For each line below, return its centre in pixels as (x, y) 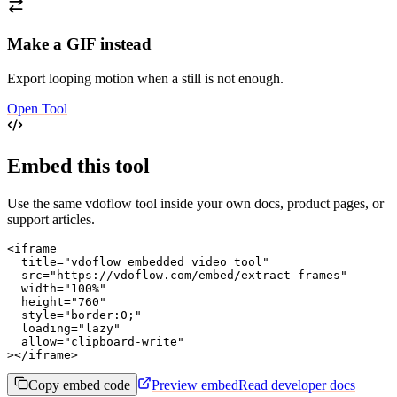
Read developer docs (297, 385)
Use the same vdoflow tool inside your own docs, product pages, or (195, 203)
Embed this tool (78, 165)
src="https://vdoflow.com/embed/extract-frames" (177, 275)
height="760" (57, 301)
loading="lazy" (64, 328)
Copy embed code (79, 385)
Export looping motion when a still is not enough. (145, 78)
